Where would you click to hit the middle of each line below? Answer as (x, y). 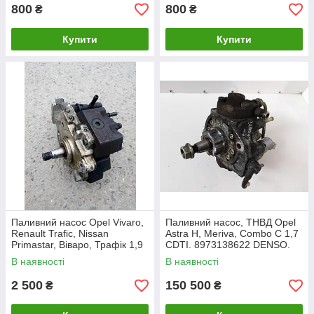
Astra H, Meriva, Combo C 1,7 (232, 233)
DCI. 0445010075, (52, 256)
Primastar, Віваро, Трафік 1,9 (77, 245)
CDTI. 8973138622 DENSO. (228, 245)
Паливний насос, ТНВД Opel (231, 222)
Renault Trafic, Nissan (60, 233)
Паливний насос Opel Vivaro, (77, 222)
